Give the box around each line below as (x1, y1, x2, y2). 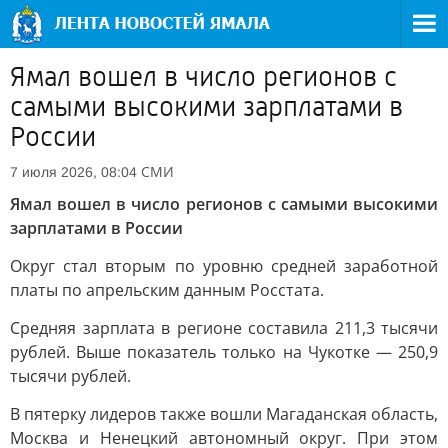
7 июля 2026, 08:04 (10, 164, 137, 180)
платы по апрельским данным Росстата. (10, 279, 324, 301)
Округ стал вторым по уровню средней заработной (10, 255, 438, 277)
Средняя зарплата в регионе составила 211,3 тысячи (10, 317, 438, 339)
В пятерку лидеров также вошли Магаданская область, (10, 403, 438, 425)
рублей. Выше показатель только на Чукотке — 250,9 (10, 341, 438, 363)
